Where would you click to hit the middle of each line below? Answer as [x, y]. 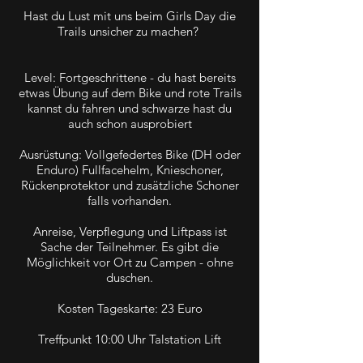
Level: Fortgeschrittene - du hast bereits [130, 77]
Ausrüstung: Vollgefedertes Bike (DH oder [130, 154]
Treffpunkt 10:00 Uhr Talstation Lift [130, 339]
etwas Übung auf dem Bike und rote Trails [130, 92]
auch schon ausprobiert [130, 123]
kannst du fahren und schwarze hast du [130, 108]
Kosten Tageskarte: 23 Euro [130, 308]
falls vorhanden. [130, 200]
